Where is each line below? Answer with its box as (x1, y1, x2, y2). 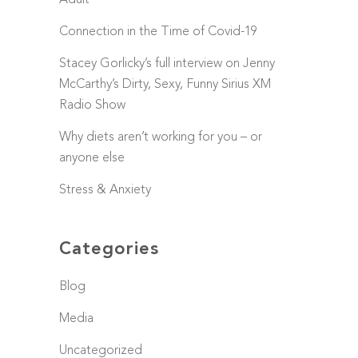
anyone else (59, 152, 125, 165)
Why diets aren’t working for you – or (59, 131, 262, 144)
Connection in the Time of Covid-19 (59, 26, 257, 38)
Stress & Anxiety (59, 184, 151, 197)
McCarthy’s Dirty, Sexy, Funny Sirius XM (59, 78, 271, 91)
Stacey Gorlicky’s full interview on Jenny (59, 58, 275, 70)
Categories (59, 241, 159, 258)
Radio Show (59, 99, 125, 112)
